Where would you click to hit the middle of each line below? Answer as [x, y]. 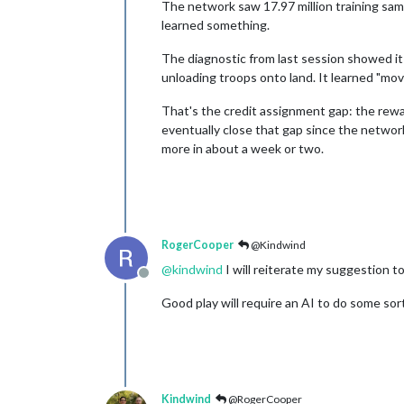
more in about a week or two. [243, 148]
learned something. [216, 24]
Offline [165, 281]
